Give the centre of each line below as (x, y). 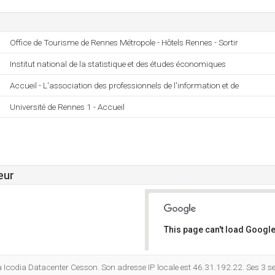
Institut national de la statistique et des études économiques (118, 64)
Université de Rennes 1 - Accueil (67, 107)
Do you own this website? (216, 261)
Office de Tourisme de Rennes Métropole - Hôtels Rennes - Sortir (124, 42)
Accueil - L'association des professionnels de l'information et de (124, 85)
